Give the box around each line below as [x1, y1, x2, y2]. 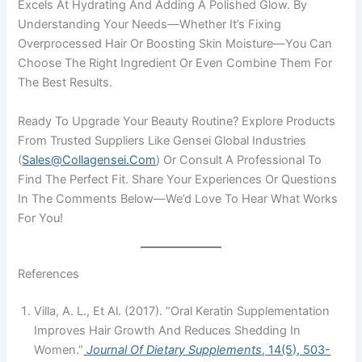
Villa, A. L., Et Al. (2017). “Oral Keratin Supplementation [34, 303, 330, 318]
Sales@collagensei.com [22, 152, 157, 167]
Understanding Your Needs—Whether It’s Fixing [18, 17, 282, 32]
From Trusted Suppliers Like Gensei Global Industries [18, 133, 307, 148]
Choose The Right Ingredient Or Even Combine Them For [18, 56, 333, 71]
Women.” [34, 342, 84, 357]
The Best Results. [18, 75, 113, 90]
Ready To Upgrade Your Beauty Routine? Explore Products [18, 113, 336, 128]
